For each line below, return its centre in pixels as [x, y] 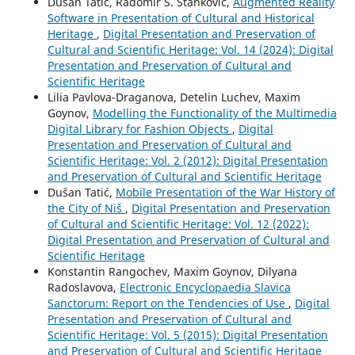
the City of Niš [86, 208]
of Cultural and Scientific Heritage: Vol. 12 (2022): [178, 223]
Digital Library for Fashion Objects [139, 128]
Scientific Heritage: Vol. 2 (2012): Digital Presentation [187, 160]
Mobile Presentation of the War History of [225, 192]
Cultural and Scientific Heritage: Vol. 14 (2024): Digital [190, 49]
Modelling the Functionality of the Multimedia [214, 113]
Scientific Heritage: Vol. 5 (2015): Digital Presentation [187, 334]
